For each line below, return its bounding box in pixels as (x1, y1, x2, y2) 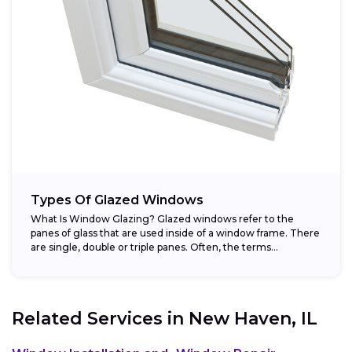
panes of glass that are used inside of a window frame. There (31, 227, 320, 240)
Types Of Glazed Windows (31, 192, 203, 208)
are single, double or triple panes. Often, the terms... (31, 241, 278, 254)
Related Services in (12, 308, 189, 330)
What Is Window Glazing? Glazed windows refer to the (31, 213, 294, 225)
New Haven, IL (189, 308, 317, 330)
